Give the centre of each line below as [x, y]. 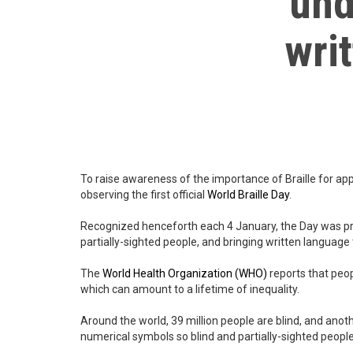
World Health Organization [167, 274]
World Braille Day [248, 195]
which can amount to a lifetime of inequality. [190, 290]
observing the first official [144, 195]
